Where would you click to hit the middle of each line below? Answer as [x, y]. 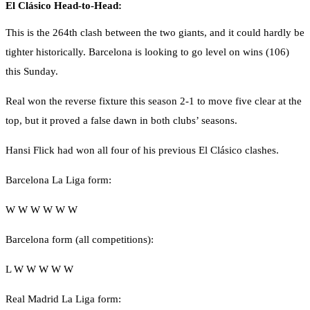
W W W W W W [42, 210]
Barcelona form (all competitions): [80, 240]
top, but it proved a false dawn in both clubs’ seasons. [121, 121]
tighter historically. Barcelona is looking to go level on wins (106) [147, 52]
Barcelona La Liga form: [58, 180]
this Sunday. [32, 72]
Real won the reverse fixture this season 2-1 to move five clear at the [154, 101]
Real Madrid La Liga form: [63, 299]
